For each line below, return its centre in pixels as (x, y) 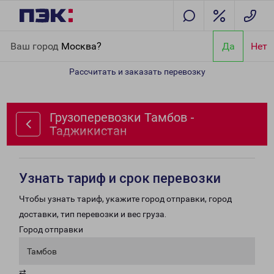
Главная (26, 38)
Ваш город (36, 46)
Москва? (81, 46)
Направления (74, 38)
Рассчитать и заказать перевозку (137, 72)
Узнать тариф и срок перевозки (120, 178)
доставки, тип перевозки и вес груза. (93, 214)
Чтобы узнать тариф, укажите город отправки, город (125, 199)
